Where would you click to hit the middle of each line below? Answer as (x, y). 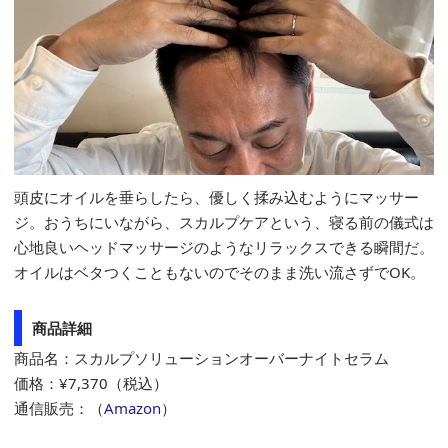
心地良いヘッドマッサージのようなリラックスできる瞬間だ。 (224, 247)
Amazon (132, 408)
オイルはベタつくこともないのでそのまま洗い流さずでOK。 (219, 272)
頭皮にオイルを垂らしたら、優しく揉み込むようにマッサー (216, 197)
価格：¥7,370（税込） (91, 383)
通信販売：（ (59, 408)
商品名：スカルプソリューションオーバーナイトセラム (201, 358)
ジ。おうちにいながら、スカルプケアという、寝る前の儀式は (224, 222)
